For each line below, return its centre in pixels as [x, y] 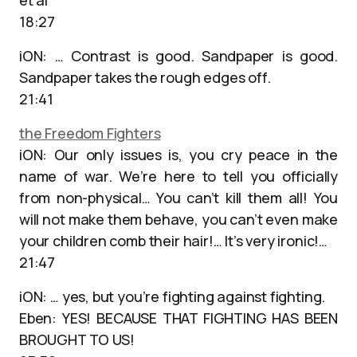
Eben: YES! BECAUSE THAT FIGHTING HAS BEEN [178, 318]
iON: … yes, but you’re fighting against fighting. [173, 296]
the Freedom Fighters [90, 133]
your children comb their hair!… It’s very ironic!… [174, 241]
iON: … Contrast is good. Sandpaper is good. [178, 56]
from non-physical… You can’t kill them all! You [178, 198]
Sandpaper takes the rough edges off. [145, 77]
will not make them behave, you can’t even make [178, 219]
